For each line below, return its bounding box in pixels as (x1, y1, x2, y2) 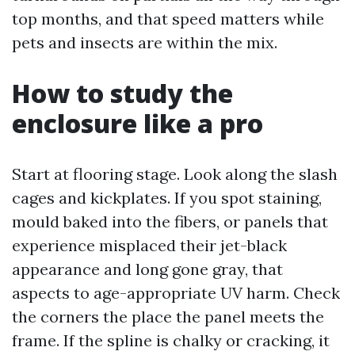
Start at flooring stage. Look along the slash (12, 164, 338, 184)
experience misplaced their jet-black (12, 235, 287, 255)
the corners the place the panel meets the (12, 307, 324, 326)
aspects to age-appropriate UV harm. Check (12, 283, 340, 303)
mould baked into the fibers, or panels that (12, 212, 328, 231)
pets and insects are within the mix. (12, 32, 277, 52)
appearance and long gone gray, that (12, 259, 283, 279)
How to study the (12, 76, 233, 110)
